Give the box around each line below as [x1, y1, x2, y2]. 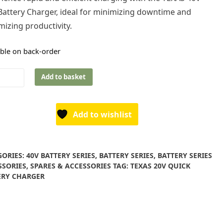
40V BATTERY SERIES [26, 151, 95, 161]
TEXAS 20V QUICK [130, 161, 190, 171]
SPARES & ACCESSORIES [30, 161, 111, 171]
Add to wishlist [73, 109, 132, 120]
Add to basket [41, 72, 86, 81]
